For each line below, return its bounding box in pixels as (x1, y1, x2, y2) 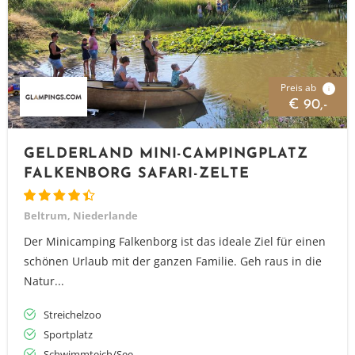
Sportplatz (44, 327, 93, 342)
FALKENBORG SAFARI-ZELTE (24, 166, 250, 181)
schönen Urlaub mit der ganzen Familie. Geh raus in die (24, 254, 322, 269)
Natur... (24, 273, 64, 288)
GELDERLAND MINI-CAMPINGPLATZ (24, 147, 309, 162)
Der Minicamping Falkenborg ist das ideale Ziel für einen (24, 234, 326, 249)
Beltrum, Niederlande (24, 208, 138, 223)
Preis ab (281, 81, 319, 94)
